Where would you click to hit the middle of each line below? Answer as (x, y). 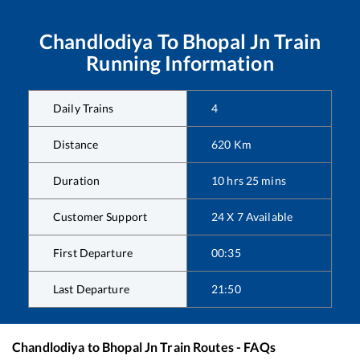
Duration (77, 180)
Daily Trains (84, 108)
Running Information (180, 62)
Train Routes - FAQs (217, 346)
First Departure (93, 252)
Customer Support (100, 216)
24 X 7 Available (252, 216)
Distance (76, 144)
